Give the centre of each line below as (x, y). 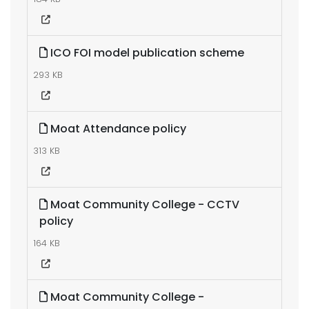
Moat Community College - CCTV (143, 205)
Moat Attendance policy (117, 129)
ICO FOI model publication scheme (146, 53)
